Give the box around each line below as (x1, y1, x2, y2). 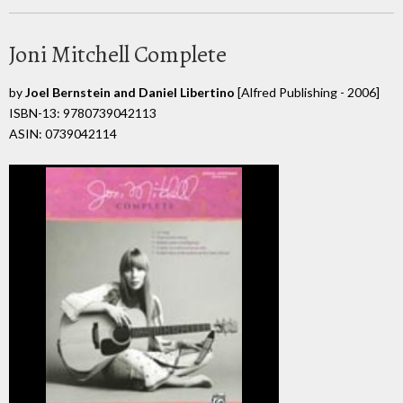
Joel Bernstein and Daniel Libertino (25, 84, 235, 100)
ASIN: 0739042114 (9, 125, 117, 141)
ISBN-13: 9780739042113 (9, 104, 157, 121)
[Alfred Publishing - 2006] (235, 84, 380, 100)
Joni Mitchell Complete (9, 38, 227, 70)
